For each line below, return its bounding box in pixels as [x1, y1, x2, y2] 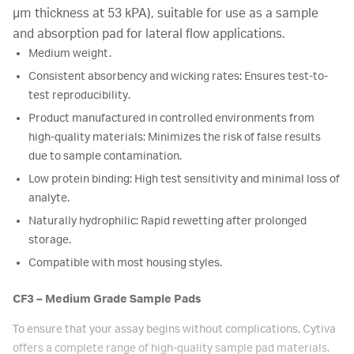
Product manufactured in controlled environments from [28, 112, 314, 125]
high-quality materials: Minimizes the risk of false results [28, 131, 321, 144]
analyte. [28, 192, 70, 205]
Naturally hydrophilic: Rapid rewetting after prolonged [28, 215, 307, 228]
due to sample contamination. [28, 150, 182, 163]
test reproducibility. [28, 89, 130, 102]
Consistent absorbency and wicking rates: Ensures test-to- [28, 70, 328, 83]
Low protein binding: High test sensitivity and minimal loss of [28, 173, 340, 186]
